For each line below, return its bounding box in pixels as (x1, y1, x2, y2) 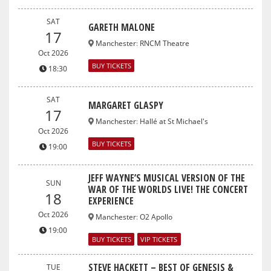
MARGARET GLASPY (88, 99, 164, 113)
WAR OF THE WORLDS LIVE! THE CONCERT (88, 182, 249, 196)
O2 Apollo (140, 211, 173, 222)
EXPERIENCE (88, 194, 134, 207)
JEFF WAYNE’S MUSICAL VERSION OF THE (88, 171, 246, 184)
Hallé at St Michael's (140, 116, 209, 127)
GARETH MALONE (88, 21, 155, 34)
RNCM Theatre (140, 38, 190, 49)
